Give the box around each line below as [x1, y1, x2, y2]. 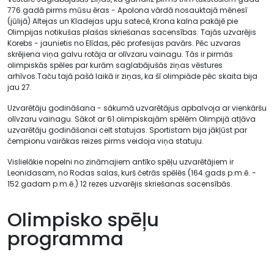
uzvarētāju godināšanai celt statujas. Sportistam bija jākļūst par [7, 125, 247, 135]
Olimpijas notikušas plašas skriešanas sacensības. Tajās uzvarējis [7, 27, 256, 37]
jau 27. [7, 82, 32, 92]
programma [7, 225, 124, 252]
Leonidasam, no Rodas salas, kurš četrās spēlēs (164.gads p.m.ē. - [7, 168, 256, 178]
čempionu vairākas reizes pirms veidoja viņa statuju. [7, 136, 204, 146]
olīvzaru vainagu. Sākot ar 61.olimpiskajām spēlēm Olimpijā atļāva [7, 114, 256, 124]
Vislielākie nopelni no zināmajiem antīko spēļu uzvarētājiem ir [7, 157, 234, 167]
